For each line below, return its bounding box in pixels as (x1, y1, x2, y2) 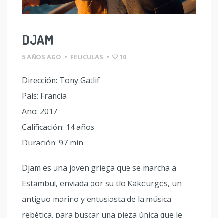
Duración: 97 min (22, 137, 83, 148)
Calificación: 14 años (22, 122, 94, 133)
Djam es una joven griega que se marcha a (22, 163, 176, 174)
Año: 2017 (22, 106, 57, 117)
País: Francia (22, 91, 67, 102)
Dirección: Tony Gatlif (22, 75, 100, 86)
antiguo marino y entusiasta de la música (22, 194, 171, 205)
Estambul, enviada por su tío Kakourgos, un (22, 178, 182, 189)
